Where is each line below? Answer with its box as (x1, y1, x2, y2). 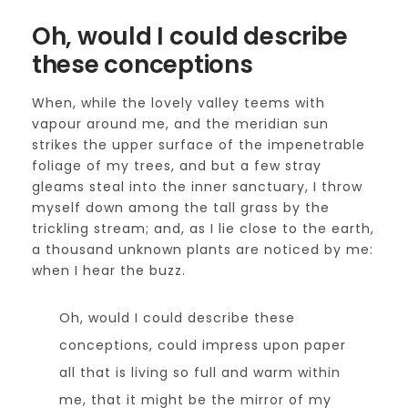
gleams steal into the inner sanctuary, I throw (32, 178, 362, 196)
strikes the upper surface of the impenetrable (32, 136, 365, 154)
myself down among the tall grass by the (32, 199, 330, 217)
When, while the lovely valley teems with (32, 94, 325, 112)
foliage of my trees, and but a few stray (32, 157, 321, 175)
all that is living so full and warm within (59, 363, 341, 382)
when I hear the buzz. (32, 261, 186, 280)
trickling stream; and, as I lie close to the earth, (32, 219, 374, 238)
